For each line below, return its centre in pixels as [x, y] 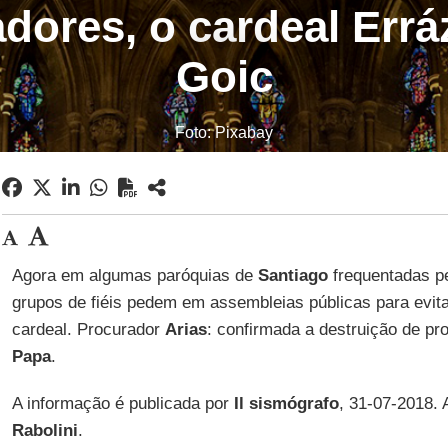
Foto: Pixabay [224, 132]
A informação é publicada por [120, 403]
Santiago [292, 275]
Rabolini [44, 430]
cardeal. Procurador [88, 329]
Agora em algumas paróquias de [134, 275]
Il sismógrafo [283, 403]
